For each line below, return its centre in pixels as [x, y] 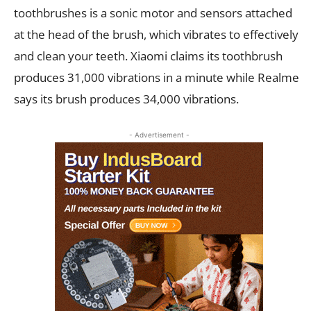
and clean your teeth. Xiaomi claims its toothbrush [148, 56]
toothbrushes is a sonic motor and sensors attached [153, 12]
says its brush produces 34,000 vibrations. [126, 99]
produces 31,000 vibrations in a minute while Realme [157, 77]
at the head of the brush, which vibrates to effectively [156, 34]
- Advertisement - [159, 134]
